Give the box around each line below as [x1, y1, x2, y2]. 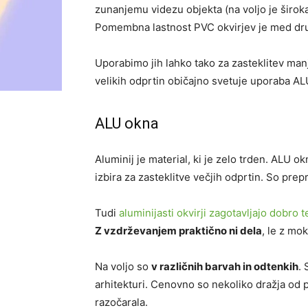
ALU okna [95, 115, 159, 132]
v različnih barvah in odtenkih [151, 260, 298, 273]
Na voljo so [95, 260, 151, 273]
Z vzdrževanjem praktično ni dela [95, 224, 262, 237]
